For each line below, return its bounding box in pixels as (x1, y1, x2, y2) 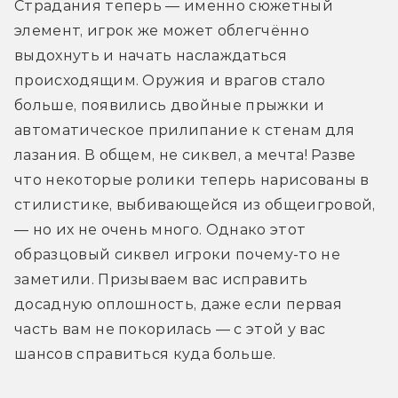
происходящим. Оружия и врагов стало (14, 71, 326, 89)
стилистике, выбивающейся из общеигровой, (14, 195, 376, 213)
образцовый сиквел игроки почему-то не (14, 245, 340, 263)
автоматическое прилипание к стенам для (14, 121, 355, 139)
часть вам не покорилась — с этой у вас (14, 320, 326, 338)
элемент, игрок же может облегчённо (14, 21, 309, 39)
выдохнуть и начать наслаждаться (14, 46, 287, 64)
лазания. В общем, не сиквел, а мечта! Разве (14, 146, 356, 163)
